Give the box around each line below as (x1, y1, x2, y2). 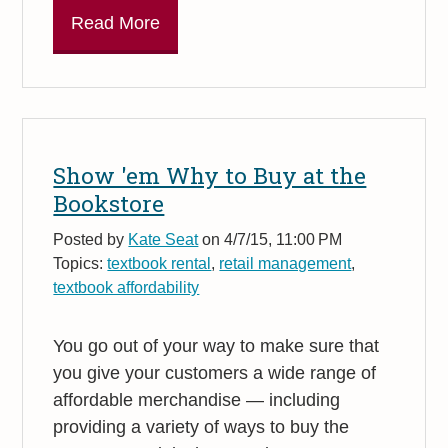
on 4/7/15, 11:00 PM (198, 229, 343, 248)
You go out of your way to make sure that (53, 336, 380, 357)
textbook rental (107, 253, 212, 272)
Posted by (53, 229, 129, 248)
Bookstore (53, 187, 165, 218)
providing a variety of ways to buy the (53, 417, 350, 438)
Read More (71, 13, 161, 34)
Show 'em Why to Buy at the (53, 159, 367, 190)
